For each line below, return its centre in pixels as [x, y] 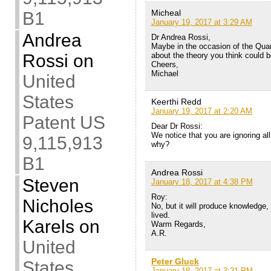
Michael [165, 73]
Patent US [64, 122]
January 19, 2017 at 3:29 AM [201, 22]
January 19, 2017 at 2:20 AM [201, 111]
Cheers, [165, 64]
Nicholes [57, 206]
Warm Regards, [178, 224]
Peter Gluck [175, 261]
